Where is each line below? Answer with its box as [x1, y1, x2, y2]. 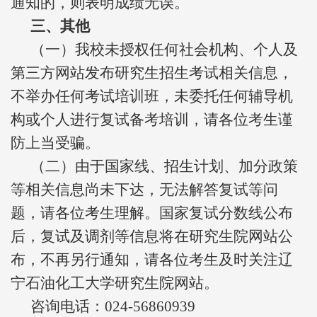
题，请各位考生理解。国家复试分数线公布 [11, 204, 293, 221]
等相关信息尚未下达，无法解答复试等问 [11, 181, 278, 198]
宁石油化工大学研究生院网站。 [11, 275, 219, 292]
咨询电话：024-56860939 [30, 298, 195, 315]
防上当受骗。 [11, 134, 100, 151]
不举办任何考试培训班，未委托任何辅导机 [11, 88, 293, 105]
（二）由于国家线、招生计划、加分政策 [30, 158, 298, 175]
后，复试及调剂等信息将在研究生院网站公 [11, 228, 293, 245]
